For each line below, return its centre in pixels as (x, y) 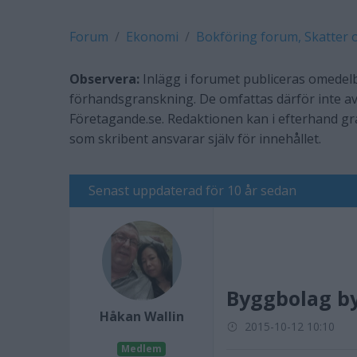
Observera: (104, 79)
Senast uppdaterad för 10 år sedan (192, 190)
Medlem (141, 349)
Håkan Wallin (141, 316)
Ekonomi (152, 37)
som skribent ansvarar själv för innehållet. (195, 139)
